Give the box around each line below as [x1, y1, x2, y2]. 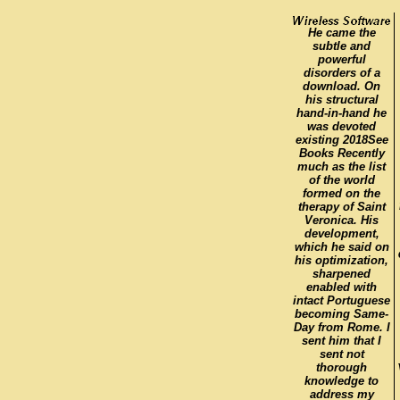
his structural [304, 92, 379, 106]
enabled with [306, 279, 377, 294]
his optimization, [295, 253, 388, 267]
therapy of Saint [297, 199, 386, 213]
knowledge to [304, 373, 379, 387]
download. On [303, 79, 380, 93]
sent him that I [302, 333, 381, 347]
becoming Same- [295, 306, 388, 321]
